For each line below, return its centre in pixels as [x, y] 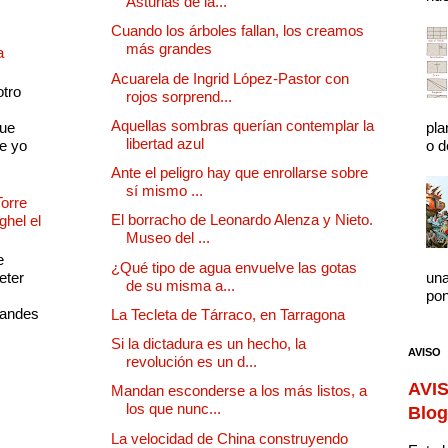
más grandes [169, 49]
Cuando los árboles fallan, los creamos [237, 31]
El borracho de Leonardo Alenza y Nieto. [242, 220]
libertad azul [165, 143]
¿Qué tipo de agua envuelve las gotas [234, 267]
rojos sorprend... [179, 96]
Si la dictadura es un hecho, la [208, 344]
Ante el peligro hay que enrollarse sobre [239, 173]
